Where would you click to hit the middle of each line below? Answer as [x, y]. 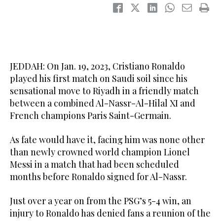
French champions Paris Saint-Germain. [91, 115]
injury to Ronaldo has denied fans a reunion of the [110, 213]
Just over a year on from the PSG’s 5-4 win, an [101, 201]
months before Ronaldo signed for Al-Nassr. [98, 176]
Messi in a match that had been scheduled [94, 164]
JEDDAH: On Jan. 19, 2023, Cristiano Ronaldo [97, 66]
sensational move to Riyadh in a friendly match [104, 91]
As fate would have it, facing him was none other [107, 139]
